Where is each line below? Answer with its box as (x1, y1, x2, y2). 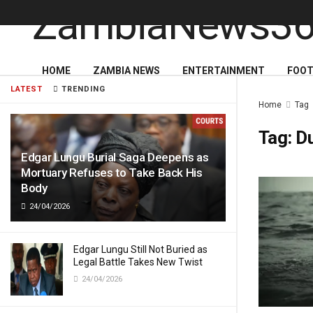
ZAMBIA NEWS (93, 65, 160, 76)
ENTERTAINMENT (182, 65, 265, 76)
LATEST (10, 85, 43, 94)
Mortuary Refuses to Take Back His (21, 166, 203, 180)
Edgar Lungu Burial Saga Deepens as (21, 150, 209, 164)
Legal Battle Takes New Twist (73, 256, 203, 268)
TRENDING (59, 85, 105, 94)
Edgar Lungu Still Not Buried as (73, 244, 208, 255)
